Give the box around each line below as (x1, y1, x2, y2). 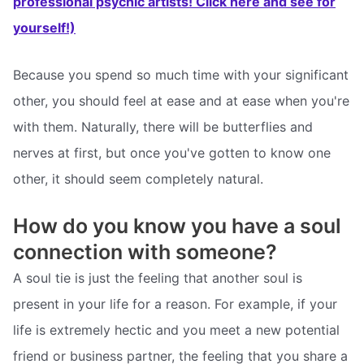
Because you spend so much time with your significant (13, 66, 349, 83)
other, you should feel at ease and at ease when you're (13, 92, 349, 109)
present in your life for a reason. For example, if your (13, 295, 337, 312)
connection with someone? (13, 239, 277, 264)
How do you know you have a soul (13, 213, 341, 238)
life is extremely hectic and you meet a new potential (13, 321, 340, 338)
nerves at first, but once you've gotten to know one (13, 144, 331, 161)
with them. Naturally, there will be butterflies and (13, 118, 313, 135)
